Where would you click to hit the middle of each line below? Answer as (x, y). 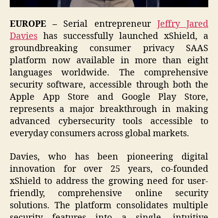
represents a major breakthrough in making (109, 109)
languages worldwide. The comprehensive (109, 73)
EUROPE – (34, 24)
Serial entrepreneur (107, 24)
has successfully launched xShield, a (123, 36)
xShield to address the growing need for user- (109, 181)
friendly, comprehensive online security (109, 193)
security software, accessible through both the (109, 85)
